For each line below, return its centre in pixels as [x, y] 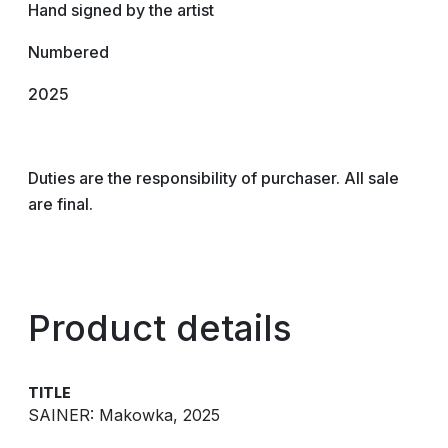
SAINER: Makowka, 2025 [124, 415]
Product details [160, 328]
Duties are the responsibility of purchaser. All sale [213, 178]
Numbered [68, 52]
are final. [60, 204]
